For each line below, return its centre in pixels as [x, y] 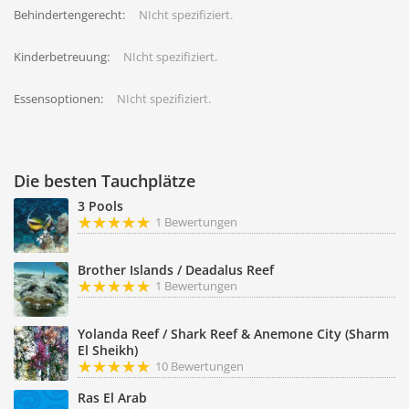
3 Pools [100, 206]
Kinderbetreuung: [62, 57]
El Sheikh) [108, 350]
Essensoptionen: [58, 99]
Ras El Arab [112, 398]
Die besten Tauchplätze [105, 181]
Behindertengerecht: [69, 15]
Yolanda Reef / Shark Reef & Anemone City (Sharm [233, 334]
